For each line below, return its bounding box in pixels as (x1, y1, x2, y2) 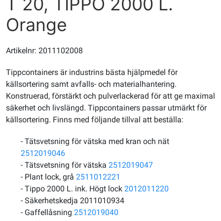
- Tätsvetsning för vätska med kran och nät (21, 136, 169, 146)
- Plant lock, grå (21, 172, 76, 182)
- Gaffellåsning (21, 207, 74, 217)
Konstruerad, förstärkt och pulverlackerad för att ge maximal (6, 91, 215, 101)
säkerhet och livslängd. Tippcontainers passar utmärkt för (6, 103, 207, 112)
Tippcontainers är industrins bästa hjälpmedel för (6, 67, 178, 77)
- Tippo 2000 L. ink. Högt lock (21, 184, 124, 193)
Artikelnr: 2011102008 (6, 45, 83, 55)
